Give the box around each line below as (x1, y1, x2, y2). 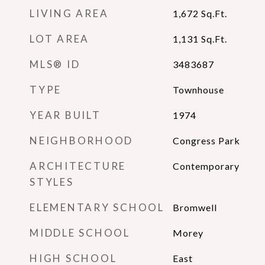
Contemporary (172, 160, 240, 172)
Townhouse (172, 84, 224, 95)
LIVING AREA (30, 7, 109, 20)
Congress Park (172, 135, 240, 146)
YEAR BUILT (30, 109, 101, 121)
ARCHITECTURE (30, 160, 126, 172)
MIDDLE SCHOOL (30, 227, 130, 239)
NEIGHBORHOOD (30, 134, 133, 147)
